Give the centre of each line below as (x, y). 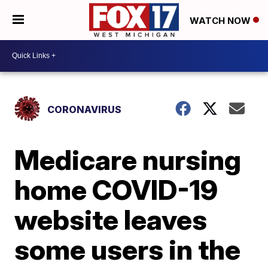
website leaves (111, 219)
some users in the (128, 249)
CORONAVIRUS (85, 109)
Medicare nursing (128, 159)
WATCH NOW (221, 20)
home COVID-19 (116, 189)
